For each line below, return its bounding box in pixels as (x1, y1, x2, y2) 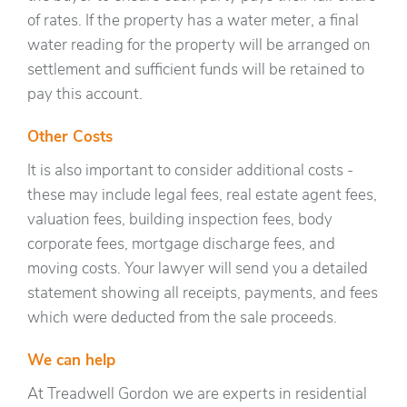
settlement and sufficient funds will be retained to (27, 63, 364, 79)
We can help (27, 353, 115, 370)
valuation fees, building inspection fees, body (27, 213, 333, 229)
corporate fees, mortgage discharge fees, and (27, 237, 335, 253)
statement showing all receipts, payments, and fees (27, 286, 378, 303)
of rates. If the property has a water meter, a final (27, 14, 359, 30)
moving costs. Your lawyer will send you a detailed (27, 262, 368, 278)
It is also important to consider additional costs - (27, 164, 353, 180)
